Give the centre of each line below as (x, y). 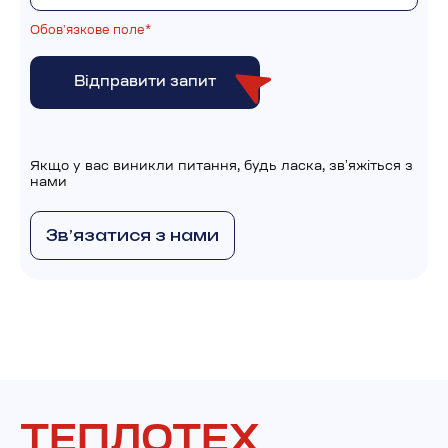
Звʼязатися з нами (132, 235)
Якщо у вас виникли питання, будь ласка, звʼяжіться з (221, 166)
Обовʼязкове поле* (90, 31)
